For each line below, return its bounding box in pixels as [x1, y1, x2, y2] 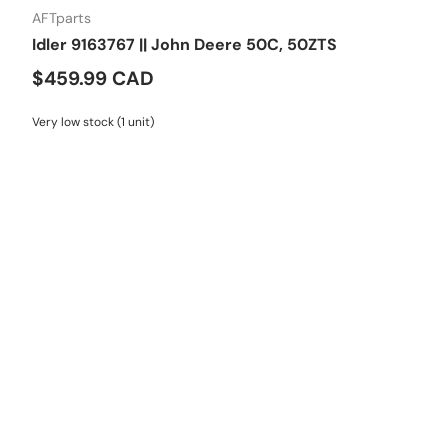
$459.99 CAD [32, 65, 154, 91]
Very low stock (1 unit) [32, 113, 154, 130]
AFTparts [32, 8, 91, 27]
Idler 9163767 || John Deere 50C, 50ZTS [32, 33, 337, 55]
